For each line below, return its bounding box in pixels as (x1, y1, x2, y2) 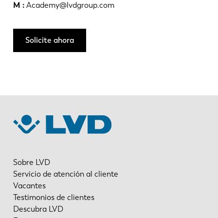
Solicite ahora (25, 35, 74, 45)
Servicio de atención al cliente (13, 169, 118, 179)
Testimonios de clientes (13, 192, 94, 202)
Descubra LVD (13, 204, 63, 214)
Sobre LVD (13, 157, 50, 167)
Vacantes (13, 181, 46, 190)
